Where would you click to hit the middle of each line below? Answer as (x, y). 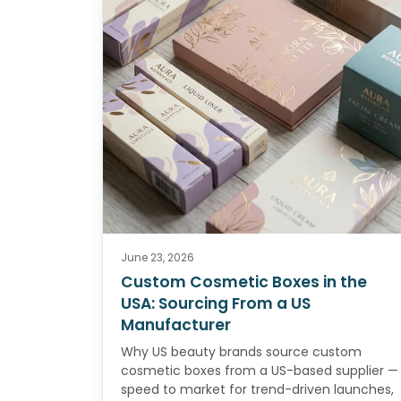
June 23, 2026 (158, 258)
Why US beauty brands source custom (241, 352)
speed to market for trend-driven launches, (257, 390)
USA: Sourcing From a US (216, 304)
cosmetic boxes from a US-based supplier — (260, 371)
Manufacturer (176, 325)
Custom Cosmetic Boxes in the (244, 282)
